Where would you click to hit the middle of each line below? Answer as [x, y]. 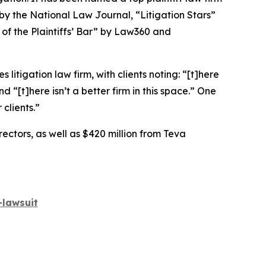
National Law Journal [80, 15]
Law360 [132, 32]
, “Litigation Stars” [173, 15]
